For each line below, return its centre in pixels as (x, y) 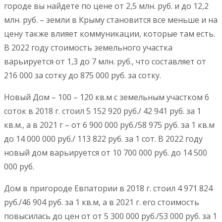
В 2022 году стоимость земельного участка (88, 48)
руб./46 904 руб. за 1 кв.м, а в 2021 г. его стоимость (102, 202)
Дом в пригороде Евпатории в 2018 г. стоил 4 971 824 (108, 189)
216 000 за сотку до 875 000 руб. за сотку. (83, 76)
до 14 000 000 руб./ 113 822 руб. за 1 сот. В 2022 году (103, 139)
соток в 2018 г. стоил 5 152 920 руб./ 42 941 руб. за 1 (103, 111)
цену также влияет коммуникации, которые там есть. (110, 34)
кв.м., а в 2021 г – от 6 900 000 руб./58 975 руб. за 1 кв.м (109, 125)
